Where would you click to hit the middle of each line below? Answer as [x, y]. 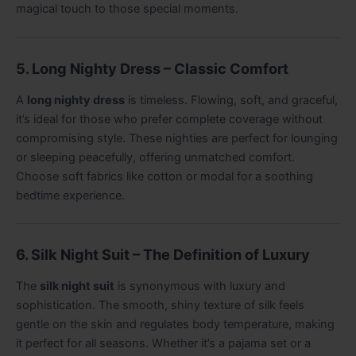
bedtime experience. [70, 195]
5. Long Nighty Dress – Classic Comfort [152, 69]
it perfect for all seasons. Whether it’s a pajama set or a [163, 343]
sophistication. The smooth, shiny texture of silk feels [160, 305]
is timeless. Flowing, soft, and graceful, [231, 100]
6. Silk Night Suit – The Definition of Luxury [163, 255]
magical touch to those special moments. [127, 9]
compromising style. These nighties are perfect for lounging [177, 138]
